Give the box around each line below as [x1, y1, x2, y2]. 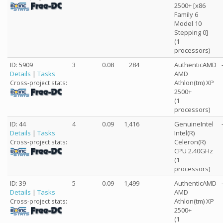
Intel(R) [174, 128, 195, 137]
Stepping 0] [174, 28, 208, 37]
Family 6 [174, 10, 198, 19]
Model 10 [174, 19, 202, 28]
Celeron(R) [174, 137, 206, 146]
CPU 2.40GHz [174, 146, 213, 155]
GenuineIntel [174, 119, 214, 128]
